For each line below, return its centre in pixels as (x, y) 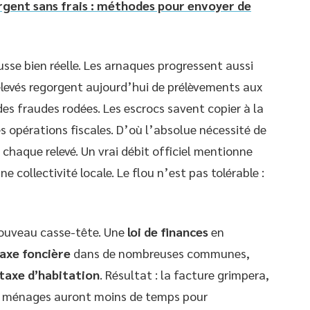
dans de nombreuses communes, (160, 253)
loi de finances (168, 231)
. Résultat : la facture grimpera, (184, 274)
